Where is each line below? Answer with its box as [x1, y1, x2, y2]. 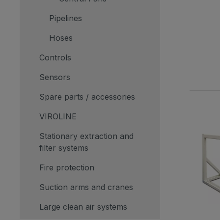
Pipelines [49, 13, 82, 23]
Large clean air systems [39, 201, 127, 212]
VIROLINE [39, 111, 77, 121]
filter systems [39, 142, 88, 153]
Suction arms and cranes [39, 182, 133, 192]
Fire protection [39, 162, 94, 172]
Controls [39, 52, 71, 62]
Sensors [39, 72, 70, 82]
